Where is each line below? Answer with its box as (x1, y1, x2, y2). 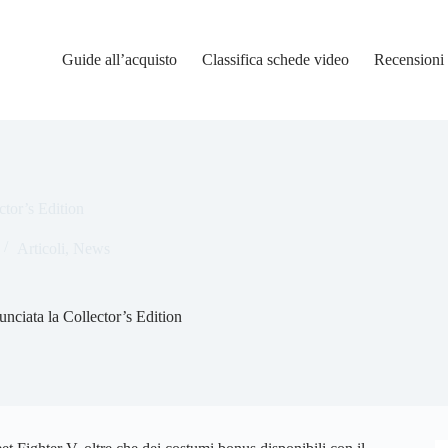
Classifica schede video (202, 51, 350, 68)
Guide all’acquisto (62, 51, 178, 68)
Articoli (17, 240, 65, 257)
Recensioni (374, 51, 445, 68)
